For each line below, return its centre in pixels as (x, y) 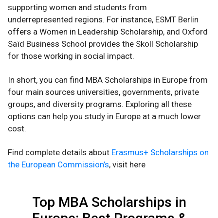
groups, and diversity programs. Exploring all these (100, 104)
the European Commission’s (58, 165)
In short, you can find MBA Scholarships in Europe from (108, 80)
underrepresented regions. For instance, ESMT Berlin (103, 20)
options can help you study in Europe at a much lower (104, 117)
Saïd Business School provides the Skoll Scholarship (103, 44)
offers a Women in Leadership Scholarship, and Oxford (108, 32)
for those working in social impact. (71, 56)
